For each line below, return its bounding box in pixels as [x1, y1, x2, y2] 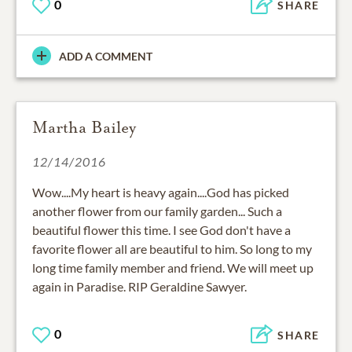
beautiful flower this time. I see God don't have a [32, 222, 291, 237]
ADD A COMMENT [59, 49, 152, 63]
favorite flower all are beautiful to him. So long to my [32, 240, 312, 256]
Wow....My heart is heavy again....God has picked [32, 184, 289, 200]
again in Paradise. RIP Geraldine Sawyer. [32, 278, 247, 294]
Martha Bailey [32, 116, 136, 137]
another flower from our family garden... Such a [32, 203, 282, 218]
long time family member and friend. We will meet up [32, 259, 313, 275]
